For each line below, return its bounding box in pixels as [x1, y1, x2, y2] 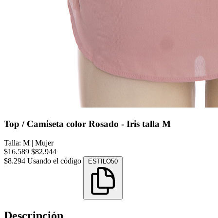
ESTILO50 [88, 157, 118, 165]
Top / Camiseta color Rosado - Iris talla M [4, 118, 171, 129]
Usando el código [27, 156, 83, 165]
